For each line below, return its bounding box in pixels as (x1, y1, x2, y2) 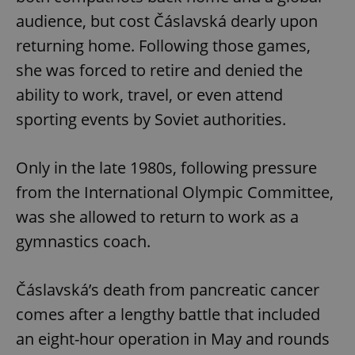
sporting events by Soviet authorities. (16, 108, 286, 130)
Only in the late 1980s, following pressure (16, 156, 317, 178)
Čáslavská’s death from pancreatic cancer (16, 278, 319, 300)
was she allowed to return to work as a (16, 205, 299, 227)
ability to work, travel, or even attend (16, 83, 283, 105)
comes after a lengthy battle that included (16, 303, 320, 325)
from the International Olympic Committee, (16, 181, 334, 203)
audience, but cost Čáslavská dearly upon (16, 10, 318, 32)
